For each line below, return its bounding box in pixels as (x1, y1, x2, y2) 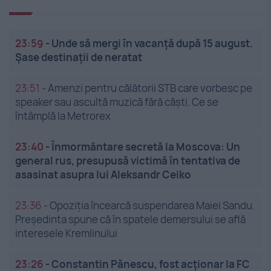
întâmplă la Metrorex (15, 108, 111, 123)
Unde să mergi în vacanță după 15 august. (51, 36, 253, 50)
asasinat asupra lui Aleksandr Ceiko (15, 167, 191, 181)
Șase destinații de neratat (15, 50, 142, 64)
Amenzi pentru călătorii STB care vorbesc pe (48, 80, 252, 95)
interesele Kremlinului (15, 226, 117, 240)
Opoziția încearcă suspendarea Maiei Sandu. (50, 198, 255, 212)
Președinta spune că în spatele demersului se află (15, 212, 246, 226)
